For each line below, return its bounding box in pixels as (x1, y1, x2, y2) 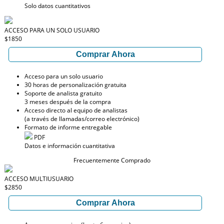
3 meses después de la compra (24, 97, 111, 106)
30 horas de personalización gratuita (24, 80, 126, 89)
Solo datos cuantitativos (24, 1, 90, 10)
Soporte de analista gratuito (24, 89, 102, 97)
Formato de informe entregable (24, 123, 112, 131)
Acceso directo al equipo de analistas (24, 106, 127, 114)
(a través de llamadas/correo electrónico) (24, 114, 139, 123)
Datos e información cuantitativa (24, 141, 115, 150)
